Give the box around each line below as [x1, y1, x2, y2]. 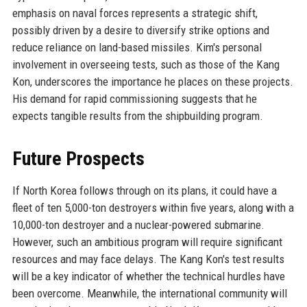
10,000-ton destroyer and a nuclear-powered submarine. [12, 217, 265, 232]
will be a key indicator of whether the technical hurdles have [12, 269, 285, 283]
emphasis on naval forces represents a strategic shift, [12, 5, 258, 20]
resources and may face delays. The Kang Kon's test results [12, 251, 284, 266]
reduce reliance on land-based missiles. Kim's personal [12, 40, 262, 54]
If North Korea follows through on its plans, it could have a [12, 183, 277, 197]
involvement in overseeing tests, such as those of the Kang [12, 57, 280, 71]
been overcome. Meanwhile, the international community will [12, 286, 287, 300]
